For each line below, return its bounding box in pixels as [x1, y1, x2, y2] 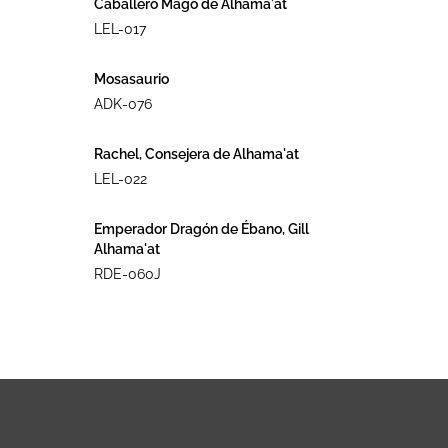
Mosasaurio [93, 71, 169, 88]
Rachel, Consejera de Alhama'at [93, 146, 299, 163]
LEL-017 [93, 21, 146, 38]
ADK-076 [93, 96, 152, 113]
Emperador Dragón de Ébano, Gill [93, 221, 309, 238]
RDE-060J [93, 266, 161, 283]
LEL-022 [93, 171, 147, 188]
